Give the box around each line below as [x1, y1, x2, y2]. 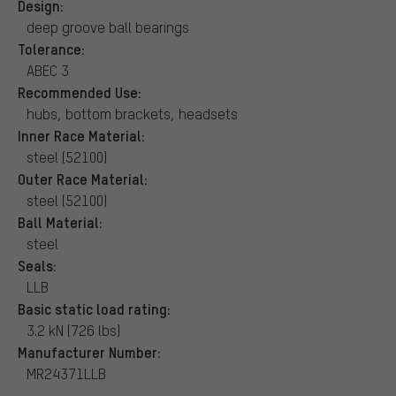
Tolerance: [18, 38, 85, 58]
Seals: [18, 255, 57, 275]
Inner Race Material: [18, 125, 145, 145]
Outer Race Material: [18, 168, 148, 188]
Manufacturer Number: [18, 341, 161, 362]
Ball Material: [18, 211, 103, 232]
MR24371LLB [27, 363, 106, 383]
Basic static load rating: [18, 298, 171, 318]
